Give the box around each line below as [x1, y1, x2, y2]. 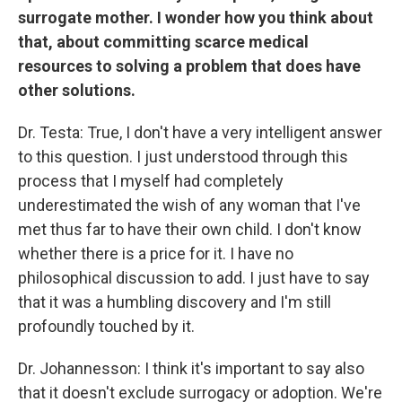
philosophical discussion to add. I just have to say [18, 268, 370, 287]
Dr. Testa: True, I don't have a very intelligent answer [18, 123, 382, 142]
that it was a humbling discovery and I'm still [18, 293, 331, 311]
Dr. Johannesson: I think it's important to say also [18, 359, 364, 378]
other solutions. [18, 81, 135, 100]
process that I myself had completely [18, 171, 284, 190]
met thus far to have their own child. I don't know [18, 220, 362, 239]
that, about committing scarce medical [18, 32, 309, 51]
